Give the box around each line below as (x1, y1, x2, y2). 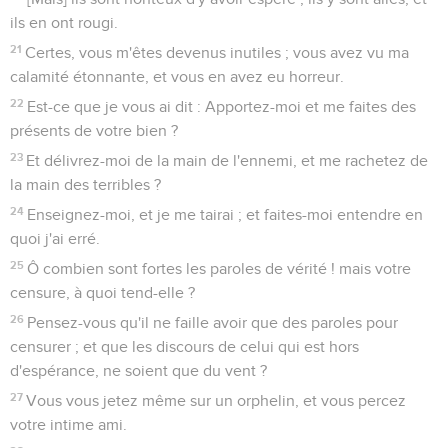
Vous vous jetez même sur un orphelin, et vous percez (26, 392, 407, 409)
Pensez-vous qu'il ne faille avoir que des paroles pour (27, 314, 399, 331)
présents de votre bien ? (10, 122, 178, 139)
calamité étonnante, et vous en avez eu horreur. (10, 68, 344, 85)
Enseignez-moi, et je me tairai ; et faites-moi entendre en (27, 206, 424, 223)
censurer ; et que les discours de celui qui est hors (10, 338, 359, 355)
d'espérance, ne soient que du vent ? (10, 362, 267, 379)
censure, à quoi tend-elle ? (10, 284, 195, 301)
